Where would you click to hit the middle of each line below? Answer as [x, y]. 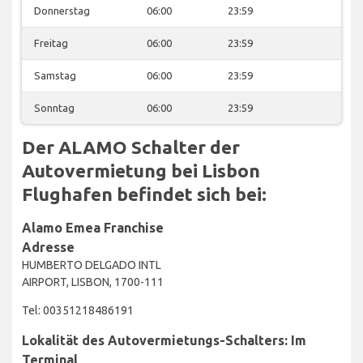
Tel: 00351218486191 [78, 310]
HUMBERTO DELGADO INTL [92, 265]
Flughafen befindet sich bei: [144, 194]
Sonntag [54, 107]
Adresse [48, 247]
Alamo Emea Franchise [93, 227]
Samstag [55, 75]
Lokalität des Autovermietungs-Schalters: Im [164, 340]
